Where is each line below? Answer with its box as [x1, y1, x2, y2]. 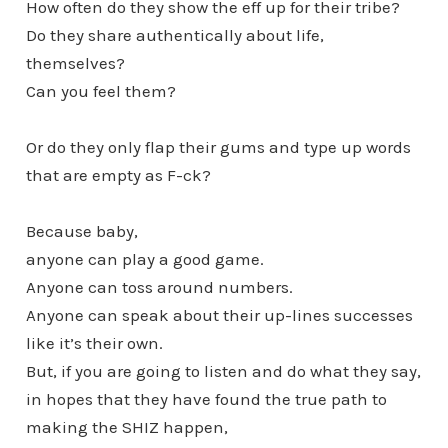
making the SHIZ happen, [25, 416, 228, 437]
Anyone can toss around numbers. [25, 276, 293, 297]
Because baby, [25, 220, 138, 241]
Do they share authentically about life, [25, 24, 324, 45]
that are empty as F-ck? [25, 164, 211, 185]
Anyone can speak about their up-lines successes [25, 304, 413, 325]
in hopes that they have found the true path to [25, 388, 387, 409]
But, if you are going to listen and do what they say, [25, 360, 421, 381]
